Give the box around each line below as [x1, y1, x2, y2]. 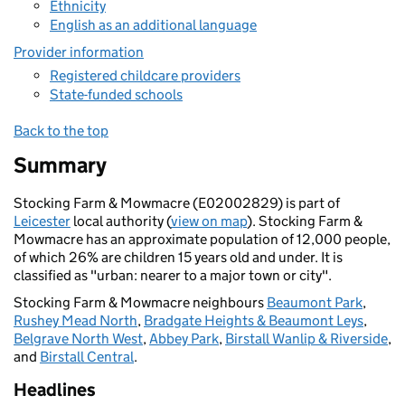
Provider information [14, 43, 144, 61]
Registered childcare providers [50, 66, 240, 84]
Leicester [14, 212, 71, 230]
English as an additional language [50, 16, 257, 33]
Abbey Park [149, 330, 219, 347]
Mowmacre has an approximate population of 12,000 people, [14, 231, 391, 248]
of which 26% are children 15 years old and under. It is [14, 249, 343, 266]
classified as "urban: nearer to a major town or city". [14, 267, 332, 284]
